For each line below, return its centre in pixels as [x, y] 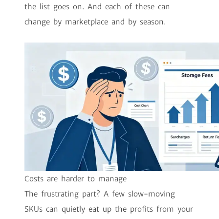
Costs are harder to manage [76, 178]
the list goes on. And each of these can [97, 7]
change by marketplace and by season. [95, 22]
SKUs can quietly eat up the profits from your [109, 209]
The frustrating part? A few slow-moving [100, 194]
